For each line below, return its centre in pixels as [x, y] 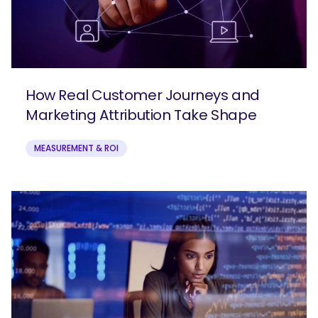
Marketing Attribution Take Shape [141, 115]
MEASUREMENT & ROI [76, 148]
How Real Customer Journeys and [143, 95]
